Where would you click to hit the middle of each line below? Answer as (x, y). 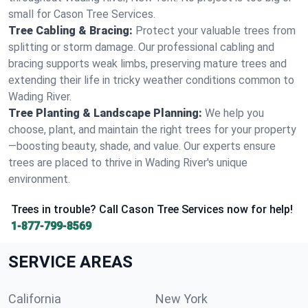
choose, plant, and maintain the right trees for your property (152, 130)
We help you (234, 113)
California (35, 299)
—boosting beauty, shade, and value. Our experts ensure (142, 146)
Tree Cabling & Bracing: (70, 31)
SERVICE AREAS (70, 262)
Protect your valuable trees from (216, 31)
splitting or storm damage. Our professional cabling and (141, 47)
